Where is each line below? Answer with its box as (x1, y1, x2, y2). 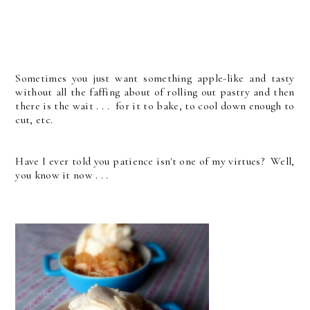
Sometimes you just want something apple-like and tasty (15, 71, 295, 85)
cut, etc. (15, 112, 59, 127)
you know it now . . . (15, 167, 109, 182)
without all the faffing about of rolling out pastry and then (15, 84, 295, 99)
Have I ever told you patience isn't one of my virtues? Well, (15, 154, 295, 168)
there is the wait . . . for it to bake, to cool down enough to (15, 98, 295, 113)
